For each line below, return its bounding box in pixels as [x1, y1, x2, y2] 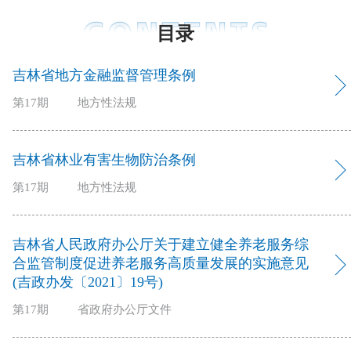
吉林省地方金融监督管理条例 [13, 67, 196, 83]
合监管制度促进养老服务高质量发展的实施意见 [13, 255, 309, 271]
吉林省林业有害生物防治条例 [13, 151, 196, 168]
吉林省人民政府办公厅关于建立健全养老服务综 [13, 236, 309, 252]
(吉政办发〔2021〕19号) [13, 273, 163, 290]
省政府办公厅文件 [78, 302, 172, 316]
